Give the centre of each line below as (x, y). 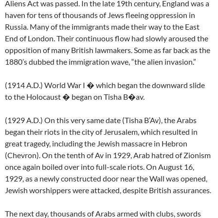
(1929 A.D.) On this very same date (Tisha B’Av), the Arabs (101, 120)
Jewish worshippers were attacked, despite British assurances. (108, 190)
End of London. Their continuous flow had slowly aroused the (107, 38)
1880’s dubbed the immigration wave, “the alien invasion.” (100, 62)
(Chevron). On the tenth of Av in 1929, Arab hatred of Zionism (108, 155)
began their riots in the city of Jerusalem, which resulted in (101, 132)
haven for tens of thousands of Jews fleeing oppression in (100, 15)
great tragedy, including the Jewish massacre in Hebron (96, 144)
